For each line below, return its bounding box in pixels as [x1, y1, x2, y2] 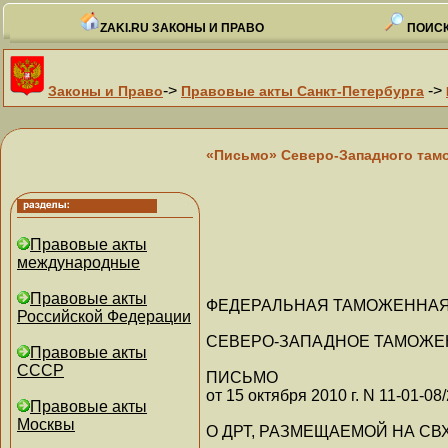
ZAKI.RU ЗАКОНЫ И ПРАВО [100, 21, 264, 35]
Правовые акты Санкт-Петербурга [181, 83, 424, 99]
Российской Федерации [17, 308, 191, 325]
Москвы [17, 416, 75, 433]
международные [17, 254, 140, 271]
